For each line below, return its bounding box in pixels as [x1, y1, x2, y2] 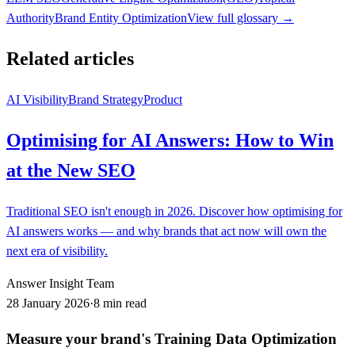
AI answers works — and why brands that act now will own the [6, 223, 326, 238]
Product [143, 92, 182, 106]
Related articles [6, 48, 134, 69]
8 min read [94, 296, 147, 310]
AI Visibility [6, 92, 68, 106]
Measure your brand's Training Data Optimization [6, 330, 337, 348]
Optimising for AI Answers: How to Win [6, 129, 334, 151]
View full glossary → [187, 10, 294, 25]
